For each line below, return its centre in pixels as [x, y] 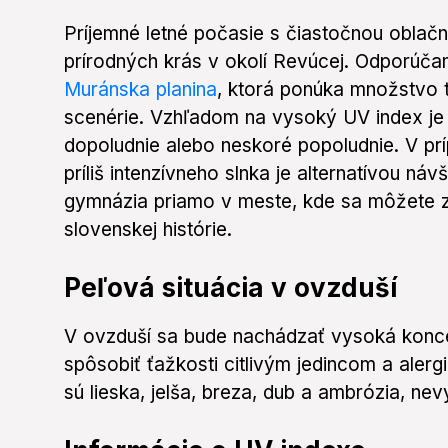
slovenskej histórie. [148, 230]
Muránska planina [140, 90]
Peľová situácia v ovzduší [230, 288]
